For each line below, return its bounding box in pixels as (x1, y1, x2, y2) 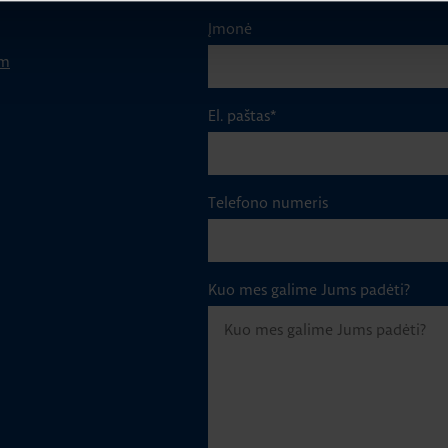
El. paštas (208, 106, 270, 125)
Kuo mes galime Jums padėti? (208, 280, 410, 299)
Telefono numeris (208, 193, 328, 212)
